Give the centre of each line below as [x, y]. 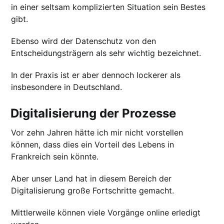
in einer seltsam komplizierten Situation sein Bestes [108, 7]
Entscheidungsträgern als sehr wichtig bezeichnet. [106, 53]
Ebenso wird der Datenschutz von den [84, 41]
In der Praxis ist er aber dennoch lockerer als [96, 75]
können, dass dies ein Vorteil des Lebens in [93, 145]
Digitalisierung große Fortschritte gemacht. [93, 191]
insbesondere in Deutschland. [67, 87]
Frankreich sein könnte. [55, 157]
